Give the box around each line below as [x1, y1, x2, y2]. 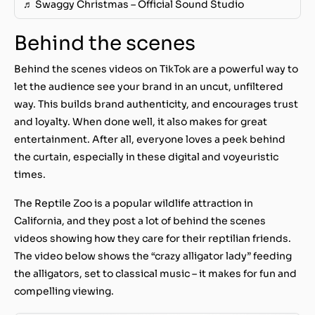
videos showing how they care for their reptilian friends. [14, 231, 291, 245]
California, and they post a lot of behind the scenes [14, 214, 266, 227]
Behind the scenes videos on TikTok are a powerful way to [14, 62, 298, 75]
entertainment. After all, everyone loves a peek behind [14, 132, 285, 146]
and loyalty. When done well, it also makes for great [14, 115, 267, 128]
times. [14, 167, 46, 181]
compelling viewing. [14, 284, 116, 297]
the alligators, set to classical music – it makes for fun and [14, 266, 297, 280]
